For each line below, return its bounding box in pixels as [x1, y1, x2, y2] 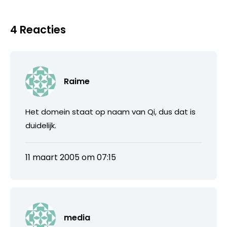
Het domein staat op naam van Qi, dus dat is [25, 106, 196, 117]
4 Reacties [10, 22, 66, 37]
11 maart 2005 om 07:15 [25, 151, 116, 163]
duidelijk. [25, 120, 56, 131]
